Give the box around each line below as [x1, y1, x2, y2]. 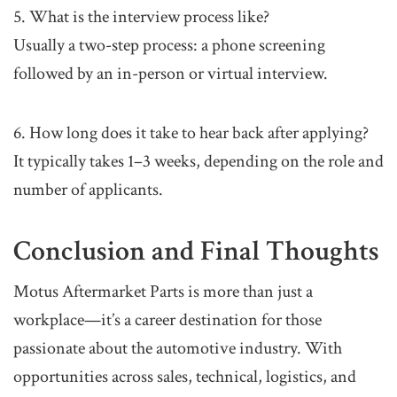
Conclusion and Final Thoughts [13, 233, 379, 270]
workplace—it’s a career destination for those [13, 308, 322, 332]
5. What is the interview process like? [13, 5, 269, 29]
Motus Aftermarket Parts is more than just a [13, 280, 313, 304]
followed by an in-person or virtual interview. [13, 62, 328, 86]
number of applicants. [13, 178, 163, 202]
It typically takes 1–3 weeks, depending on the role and [13, 150, 384, 174]
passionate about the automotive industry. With [13, 337, 342, 361]
